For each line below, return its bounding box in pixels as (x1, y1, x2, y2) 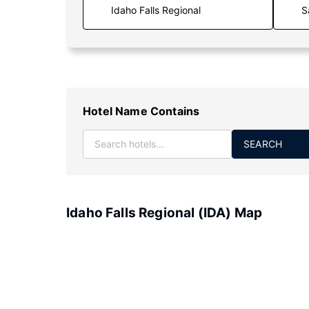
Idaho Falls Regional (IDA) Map (66, 205, 263, 221)
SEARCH (243, 138, 283, 150)
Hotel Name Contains (83, 104, 200, 118)
